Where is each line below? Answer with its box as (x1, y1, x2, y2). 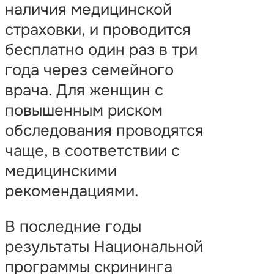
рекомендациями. (5, 180, 139, 201)
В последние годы (5, 217, 141, 237)
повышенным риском (5, 100, 163, 120)
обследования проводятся (5, 120, 204, 141)
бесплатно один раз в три (5, 39, 198, 60)
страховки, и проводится (5, 19, 191, 40)
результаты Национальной (5, 237, 203, 257)
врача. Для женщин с (5, 80, 163, 100)
